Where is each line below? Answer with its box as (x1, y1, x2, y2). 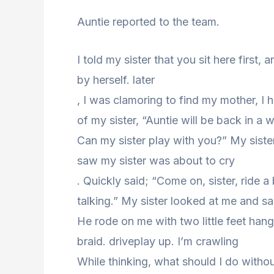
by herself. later (77, 73, 155, 86)
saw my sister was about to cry (77, 154, 235, 167)
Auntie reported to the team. (77, 15, 220, 28)
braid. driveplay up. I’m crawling (77, 234, 239, 248)
